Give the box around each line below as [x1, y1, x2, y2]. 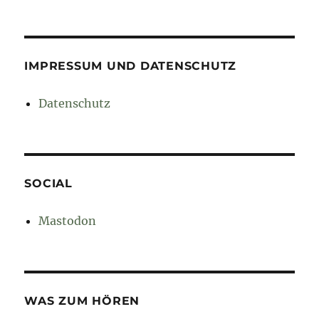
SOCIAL [24, 177, 73, 191]
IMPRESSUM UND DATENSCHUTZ [24, 59, 237, 73]
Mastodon [38, 214, 97, 229]
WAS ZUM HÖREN [24, 294, 140, 308]
